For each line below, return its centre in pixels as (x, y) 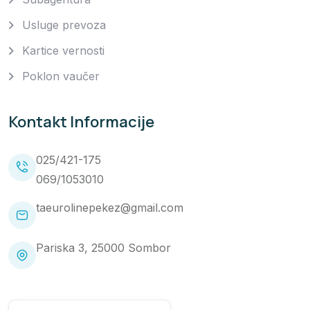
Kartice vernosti (63, 51)
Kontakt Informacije (81, 121)
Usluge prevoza (64, 25)
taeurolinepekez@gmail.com (110, 208)
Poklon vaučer (61, 76)
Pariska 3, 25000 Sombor (103, 248)
